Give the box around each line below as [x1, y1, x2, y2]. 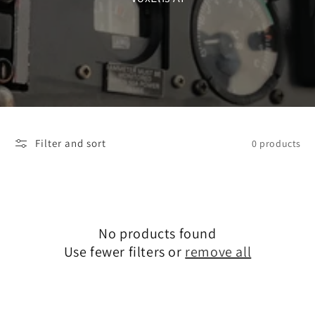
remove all [185, 243, 252, 261]
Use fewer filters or [63, 243, 186, 261]
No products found [98, 224, 217, 243]
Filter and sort [35, 136, 106, 150]
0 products [252, 136, 301, 150]
